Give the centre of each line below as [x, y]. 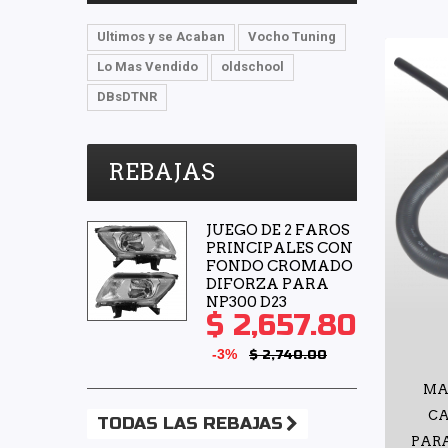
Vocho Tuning [292, 37]
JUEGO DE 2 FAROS [278, 230]
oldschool [252, 67]
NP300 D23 [246, 302]
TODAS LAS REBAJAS [190, 424]
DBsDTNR [127, 97]
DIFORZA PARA [267, 284]
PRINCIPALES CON [279, 248]
